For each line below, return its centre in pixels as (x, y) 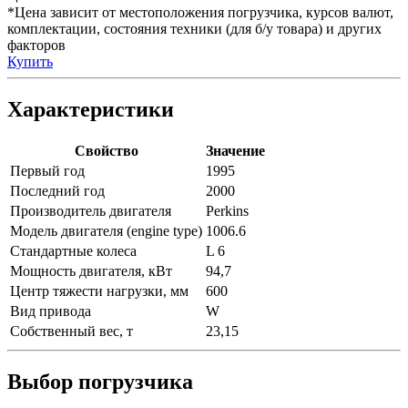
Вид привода (51, 311)
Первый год (47, 171)
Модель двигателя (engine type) (106, 231)
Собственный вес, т (71, 331)
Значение (235, 151)
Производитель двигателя (91, 211)
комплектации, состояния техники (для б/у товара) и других (194, 29)
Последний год (57, 191)
